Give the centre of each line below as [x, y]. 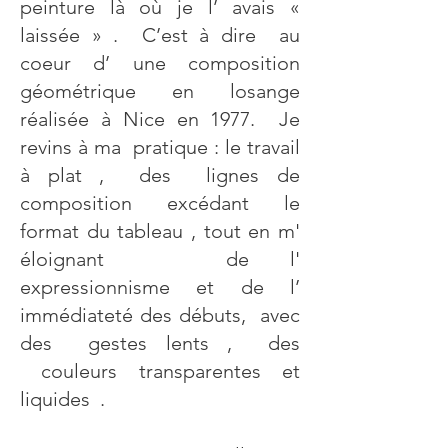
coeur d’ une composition [160, 63]
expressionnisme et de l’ [160, 287]
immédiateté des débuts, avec [160, 315]
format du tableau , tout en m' [160, 231]
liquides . [70, 399]
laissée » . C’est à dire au [160, 35]
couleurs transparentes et [160, 371]
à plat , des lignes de [160, 175]
